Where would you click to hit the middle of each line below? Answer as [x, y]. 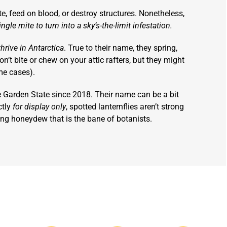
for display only [39, 107]
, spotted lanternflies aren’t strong [125, 107]
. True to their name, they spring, [121, 48]
